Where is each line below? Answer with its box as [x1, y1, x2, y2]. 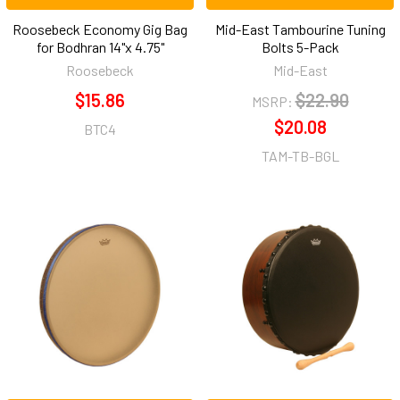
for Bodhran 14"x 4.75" [36, 38, 164, 56]
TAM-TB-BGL [261, 147, 339, 165]
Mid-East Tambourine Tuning [214, 21, 386, 38]
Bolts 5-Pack [261, 38, 339, 56]
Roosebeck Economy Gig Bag [12, 21, 187, 38]
